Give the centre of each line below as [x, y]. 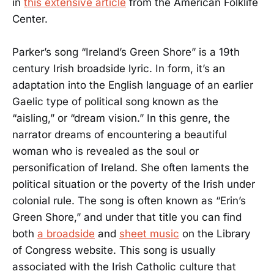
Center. [30, 19]
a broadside [66, 234]
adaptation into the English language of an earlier [133, 85]
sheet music [149, 234]
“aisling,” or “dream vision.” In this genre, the [121, 118]
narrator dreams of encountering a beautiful [120, 135]
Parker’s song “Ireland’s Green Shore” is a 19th [126, 52]
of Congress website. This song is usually [114, 250]
